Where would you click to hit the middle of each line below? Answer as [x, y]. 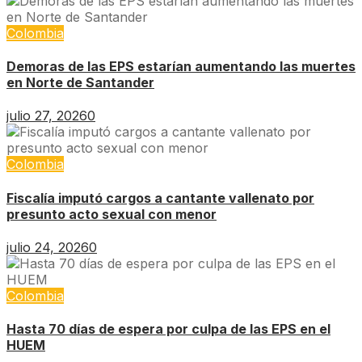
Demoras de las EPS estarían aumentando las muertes [181, 66]
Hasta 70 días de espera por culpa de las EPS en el [168, 329]
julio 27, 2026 [47, 116]
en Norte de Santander [80, 82]
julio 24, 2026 [48, 247]
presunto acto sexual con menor [112, 214]
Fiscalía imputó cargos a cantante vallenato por [160, 198]
